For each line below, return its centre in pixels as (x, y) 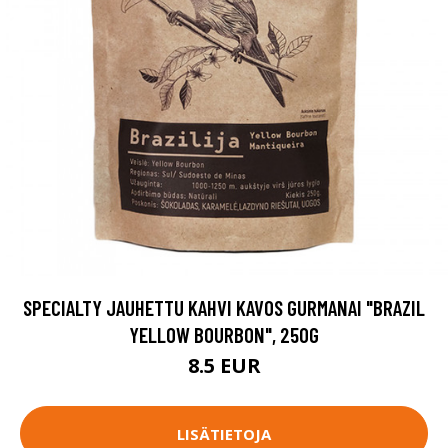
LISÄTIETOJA (224, 433)
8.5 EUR (224, 365)
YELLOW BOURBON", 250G (224, 334)
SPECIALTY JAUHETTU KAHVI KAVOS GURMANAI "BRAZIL (224, 307)
